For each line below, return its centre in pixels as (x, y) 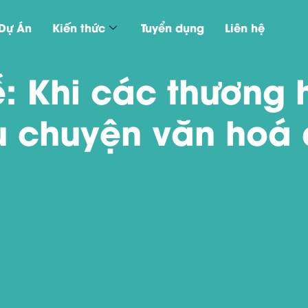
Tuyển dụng (173, 27)
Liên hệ (245, 27)
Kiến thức (79, 27)
